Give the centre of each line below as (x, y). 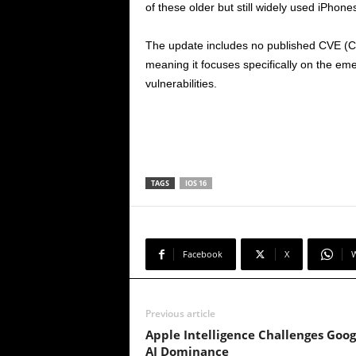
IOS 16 (195, 184)
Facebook (202, 254)
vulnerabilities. (181, 84)
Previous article (180, 314)
